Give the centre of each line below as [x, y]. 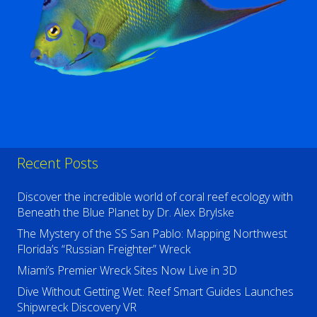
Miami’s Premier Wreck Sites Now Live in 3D [127, 271]
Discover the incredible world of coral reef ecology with [155, 197]
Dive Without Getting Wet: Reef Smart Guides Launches [155, 292]
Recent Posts [58, 163]
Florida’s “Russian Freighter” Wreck [104, 249]
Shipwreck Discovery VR [77, 307]
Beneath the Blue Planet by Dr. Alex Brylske [126, 213]
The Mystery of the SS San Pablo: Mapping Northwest [152, 234]
